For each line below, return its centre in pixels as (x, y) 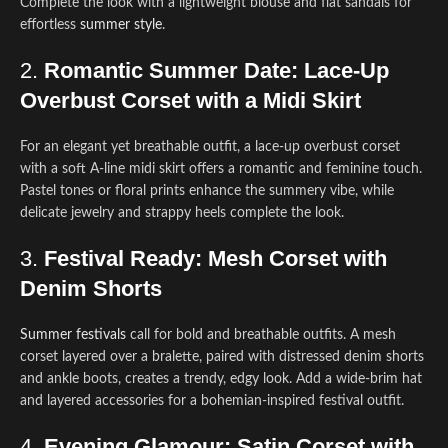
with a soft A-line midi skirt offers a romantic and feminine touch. (221, 169)
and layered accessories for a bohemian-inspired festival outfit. (212, 401)
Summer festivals (73, 335)
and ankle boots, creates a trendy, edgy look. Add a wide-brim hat (221, 379)
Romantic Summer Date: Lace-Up (216, 70)
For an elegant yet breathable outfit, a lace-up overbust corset (210, 147)
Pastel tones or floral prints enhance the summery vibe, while (207, 191)
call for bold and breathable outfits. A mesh (261, 335)
